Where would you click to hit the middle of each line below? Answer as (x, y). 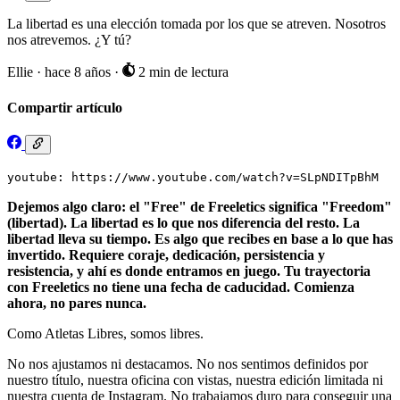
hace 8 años (79, 72)
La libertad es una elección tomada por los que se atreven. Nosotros (196, 24)
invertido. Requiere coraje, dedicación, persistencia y (166, 255)
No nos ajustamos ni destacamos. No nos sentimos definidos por (187, 364)
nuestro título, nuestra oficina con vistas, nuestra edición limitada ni (195, 380)
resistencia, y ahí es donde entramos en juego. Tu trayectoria (189, 271)
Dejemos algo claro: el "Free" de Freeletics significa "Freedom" (200, 207)
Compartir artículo (65, 107)
